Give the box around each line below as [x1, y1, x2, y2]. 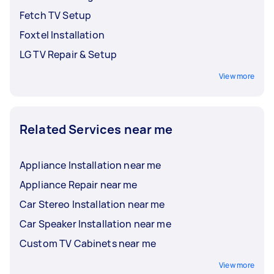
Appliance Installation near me [20, 158, 161, 172]
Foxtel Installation [20, 28, 105, 42]
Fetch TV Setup [20, 8, 92, 22]
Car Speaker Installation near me [20, 217, 171, 231]
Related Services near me [20, 120, 173, 138]
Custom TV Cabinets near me [20, 236, 156, 250]
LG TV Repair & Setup [20, 47, 117, 61]
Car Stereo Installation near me [20, 197, 165, 211]
